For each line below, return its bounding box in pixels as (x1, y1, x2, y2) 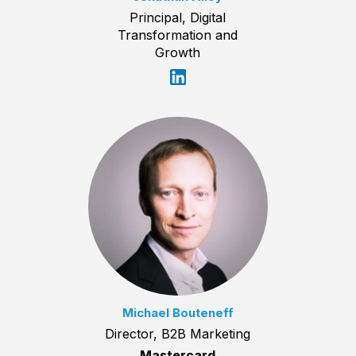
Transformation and (118, 26, 238, 43)
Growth (155, 44, 201, 60)
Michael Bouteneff (122, 304, 234, 320)
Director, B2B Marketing (105, 325, 251, 342)
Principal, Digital (130, 9, 226, 25)
